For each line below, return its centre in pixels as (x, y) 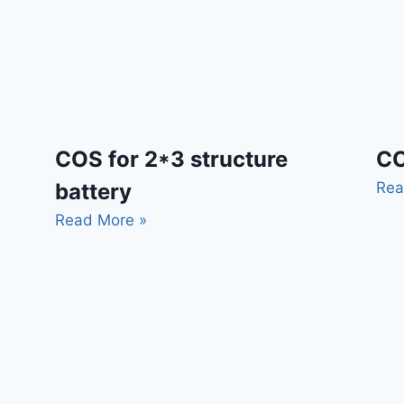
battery (93, 192)
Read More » (101, 220)
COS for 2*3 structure (171, 160)
